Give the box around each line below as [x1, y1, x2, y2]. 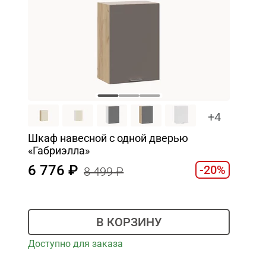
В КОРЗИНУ [96, 214, 162, 229]
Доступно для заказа [28, 238, 123, 250]
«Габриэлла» [28, 144, 90, 157]
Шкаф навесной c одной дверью [28, 132, 189, 145]
